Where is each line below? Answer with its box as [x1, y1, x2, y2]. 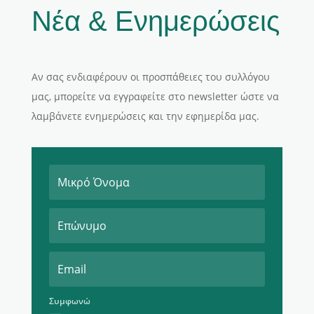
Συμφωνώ [48, 295, 90, 308]
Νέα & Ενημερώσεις [31, 6, 280, 37]
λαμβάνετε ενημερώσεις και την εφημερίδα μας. [31, 109, 259, 123]
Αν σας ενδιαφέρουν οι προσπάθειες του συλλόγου [31, 70, 270, 84]
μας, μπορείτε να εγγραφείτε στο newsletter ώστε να [31, 90, 279, 104]
